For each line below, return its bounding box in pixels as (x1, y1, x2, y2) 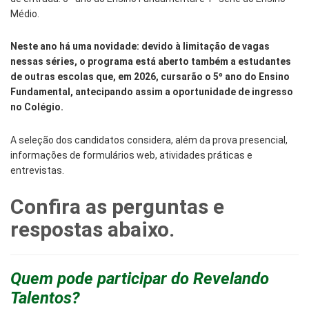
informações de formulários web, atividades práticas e (10, 149, 252, 161)
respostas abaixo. (10, 217, 175, 241)
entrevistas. (10, 164, 64, 176)
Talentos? (10, 288, 80, 308)
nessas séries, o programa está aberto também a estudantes (10, 56, 291, 68)
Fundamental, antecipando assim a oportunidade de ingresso (10, 86, 293, 98)
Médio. (10, 8, 39, 20)
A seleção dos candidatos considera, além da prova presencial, (10, 134, 288, 146)
